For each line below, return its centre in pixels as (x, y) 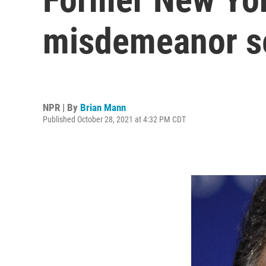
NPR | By (61, 107)
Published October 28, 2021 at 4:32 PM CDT (114, 119)
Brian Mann (103, 107)
